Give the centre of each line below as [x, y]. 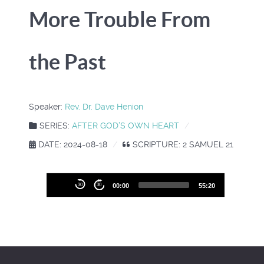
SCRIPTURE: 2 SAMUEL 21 [182, 144]
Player [60, 201]
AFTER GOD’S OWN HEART [126, 126]
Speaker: [47, 107]
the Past [67, 62]
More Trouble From [120, 19]
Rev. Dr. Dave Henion [104, 107]
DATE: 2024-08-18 [72, 144]
